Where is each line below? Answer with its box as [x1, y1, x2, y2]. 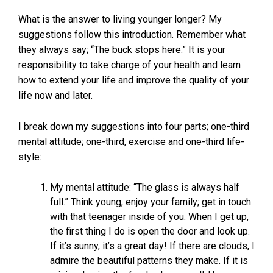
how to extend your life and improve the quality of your [18, 74, 249, 86]
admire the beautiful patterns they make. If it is [50, 255, 248, 266]
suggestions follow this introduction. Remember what [18, 29, 246, 40]
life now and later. [18, 90, 93, 101]
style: [18, 151, 41, 163]
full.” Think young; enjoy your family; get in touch [50, 196, 251, 208]
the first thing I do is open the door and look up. [50, 225, 250, 237]
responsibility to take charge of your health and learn [18, 59, 241, 71]
